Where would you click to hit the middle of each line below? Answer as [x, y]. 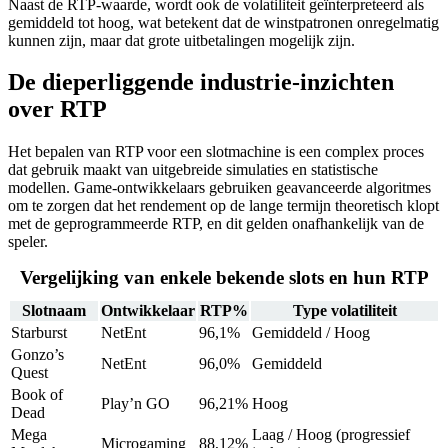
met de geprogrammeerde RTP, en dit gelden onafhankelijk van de [216, 224]
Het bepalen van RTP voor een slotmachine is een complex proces [216, 152]
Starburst [39, 332]
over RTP [57, 109]
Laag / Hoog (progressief [331, 434]
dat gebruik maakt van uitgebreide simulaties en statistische [193, 170]
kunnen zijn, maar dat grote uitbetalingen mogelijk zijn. [181, 40]
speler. [28, 242]
